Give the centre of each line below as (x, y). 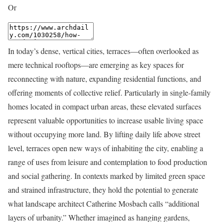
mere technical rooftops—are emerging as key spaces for (96, 64)
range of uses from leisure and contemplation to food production (108, 162)
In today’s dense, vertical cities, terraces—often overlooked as (103, 51)
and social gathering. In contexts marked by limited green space (107, 175)
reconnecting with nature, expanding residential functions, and (105, 78)
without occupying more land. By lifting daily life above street (104, 134)
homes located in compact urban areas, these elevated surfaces (105, 106)
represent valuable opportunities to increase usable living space (106, 120)
